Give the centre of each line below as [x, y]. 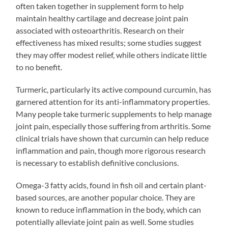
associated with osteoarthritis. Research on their [100, 30]
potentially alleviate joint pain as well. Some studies [105, 221]
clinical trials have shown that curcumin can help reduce [112, 138]
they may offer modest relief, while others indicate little [111, 54]
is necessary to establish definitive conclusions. [97, 162]
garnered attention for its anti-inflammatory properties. [113, 101]
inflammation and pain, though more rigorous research [111, 150]
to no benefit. [39, 67]
